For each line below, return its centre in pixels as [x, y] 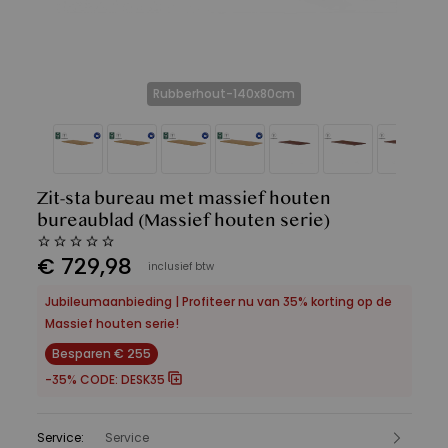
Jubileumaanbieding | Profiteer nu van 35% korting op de [218, 301]
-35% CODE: [81, 379]
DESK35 [142, 379]
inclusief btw [180, 266]
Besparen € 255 [101, 353]
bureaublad [85, 220]
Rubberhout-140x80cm [224, 93]
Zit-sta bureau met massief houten [183, 198]
